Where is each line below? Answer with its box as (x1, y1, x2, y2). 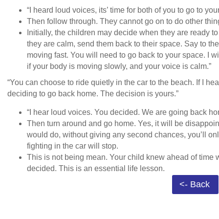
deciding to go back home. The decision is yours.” (7, 89, 182, 98)
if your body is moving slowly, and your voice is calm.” (27, 62, 211, 71)
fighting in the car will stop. (27, 142, 120, 151)
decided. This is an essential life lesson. (27, 164, 167, 173)
